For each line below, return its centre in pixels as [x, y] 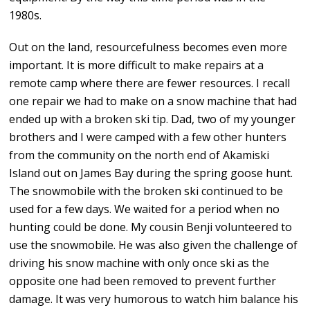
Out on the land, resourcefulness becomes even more [148, 47]
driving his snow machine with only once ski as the [139, 263]
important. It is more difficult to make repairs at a [137, 65]
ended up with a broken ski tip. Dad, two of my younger [153, 119]
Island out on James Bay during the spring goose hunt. [151, 173]
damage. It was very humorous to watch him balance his [154, 299]
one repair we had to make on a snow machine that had [153, 101]
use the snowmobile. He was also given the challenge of [154, 245]
